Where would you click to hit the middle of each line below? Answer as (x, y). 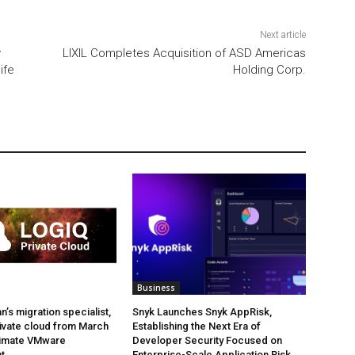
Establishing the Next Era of (197, 326)
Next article (282, 35)
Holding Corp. (269, 70)
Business (157, 288)
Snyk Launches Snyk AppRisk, (202, 312)
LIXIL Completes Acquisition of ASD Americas (184, 53)
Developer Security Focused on (208, 341)
